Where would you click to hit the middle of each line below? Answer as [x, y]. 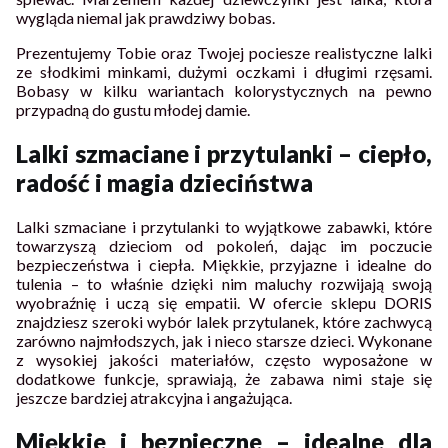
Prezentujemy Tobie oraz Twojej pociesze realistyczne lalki [224, 52]
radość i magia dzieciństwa [164, 182]
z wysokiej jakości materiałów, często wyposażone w [224, 359]
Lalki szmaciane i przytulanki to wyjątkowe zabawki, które [224, 226]
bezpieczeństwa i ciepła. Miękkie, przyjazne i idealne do [224, 264]
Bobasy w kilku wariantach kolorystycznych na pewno [224, 90]
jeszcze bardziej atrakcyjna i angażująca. [154, 397]
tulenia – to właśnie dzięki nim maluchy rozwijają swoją [224, 283]
